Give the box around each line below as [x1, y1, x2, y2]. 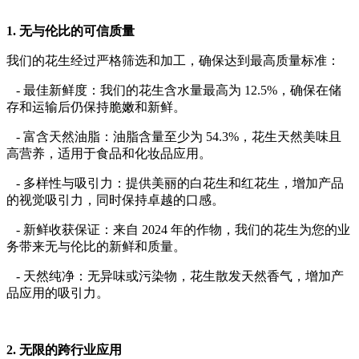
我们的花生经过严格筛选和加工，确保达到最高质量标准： [6, 54, 340, 67]
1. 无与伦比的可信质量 [6, 24, 135, 38]
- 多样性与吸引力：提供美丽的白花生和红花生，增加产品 [6, 176, 344, 190]
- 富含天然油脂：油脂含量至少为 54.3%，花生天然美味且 [6, 130, 341, 143]
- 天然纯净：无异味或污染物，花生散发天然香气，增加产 [6, 269, 344, 283]
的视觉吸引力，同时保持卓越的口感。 [6, 193, 224, 207]
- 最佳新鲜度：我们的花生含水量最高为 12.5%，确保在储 [6, 83, 341, 97]
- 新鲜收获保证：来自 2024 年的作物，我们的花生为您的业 [6, 223, 350, 236]
